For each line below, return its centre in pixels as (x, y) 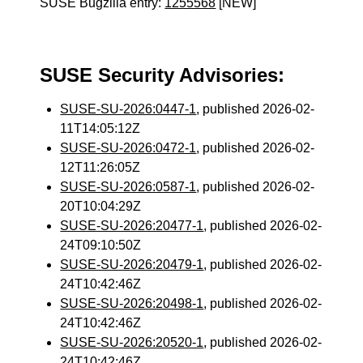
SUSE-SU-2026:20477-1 (132, 226)
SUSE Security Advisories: (162, 75)
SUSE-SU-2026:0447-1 (128, 109)
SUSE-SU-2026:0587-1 (128, 187)
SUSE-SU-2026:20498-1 (132, 303)
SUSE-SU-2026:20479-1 (132, 265)
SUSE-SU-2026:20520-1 (132, 342)
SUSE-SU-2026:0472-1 (128, 148)
